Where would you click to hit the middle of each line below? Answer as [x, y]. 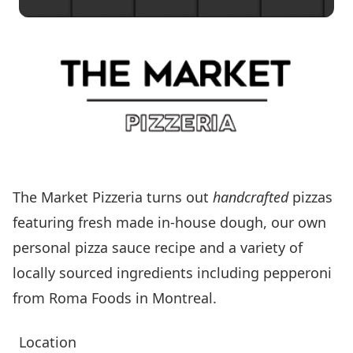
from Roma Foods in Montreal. [115, 298]
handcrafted [251, 197]
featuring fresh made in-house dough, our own [169, 222]
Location [48, 342]
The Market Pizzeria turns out [113, 197]
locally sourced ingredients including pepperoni [172, 273]
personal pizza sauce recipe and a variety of [158, 247]
